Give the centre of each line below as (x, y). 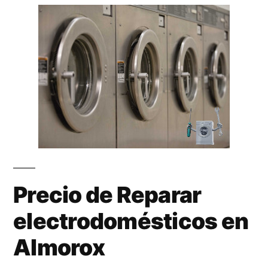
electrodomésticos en (131, 221)
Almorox (59, 247)
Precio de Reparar (107, 194)
